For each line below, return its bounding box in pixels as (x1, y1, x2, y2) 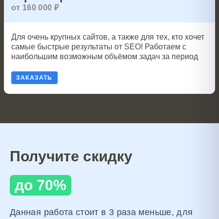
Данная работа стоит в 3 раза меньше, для (10, 207, 193, 217)
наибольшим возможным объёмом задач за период (11, 52, 198, 61)
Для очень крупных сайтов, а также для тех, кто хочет (11, 33, 204, 41)
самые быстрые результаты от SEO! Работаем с (11, 43, 186, 51)
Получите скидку (10, 148, 132, 164)
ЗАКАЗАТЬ (16, 74, 53, 81)
